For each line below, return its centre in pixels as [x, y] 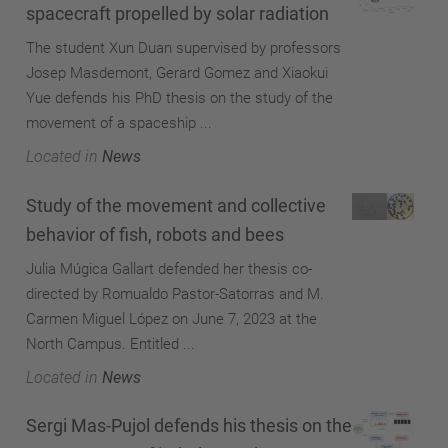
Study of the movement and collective [176, 205]
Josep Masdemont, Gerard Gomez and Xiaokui [177, 73]
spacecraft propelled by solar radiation [177, 13]
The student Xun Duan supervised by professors [183, 48]
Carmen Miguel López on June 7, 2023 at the [171, 318]
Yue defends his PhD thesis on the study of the [179, 98]
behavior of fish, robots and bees [155, 234]
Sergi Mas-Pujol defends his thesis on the [189, 425]
